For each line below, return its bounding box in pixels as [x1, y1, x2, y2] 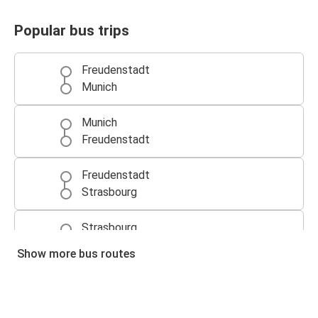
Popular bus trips [14, 21, 129, 39]
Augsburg [82, 290, 128, 305]
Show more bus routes [17, 247, 136, 261]
